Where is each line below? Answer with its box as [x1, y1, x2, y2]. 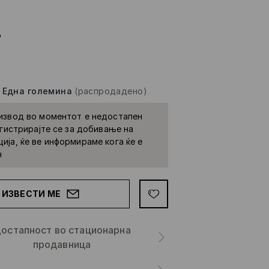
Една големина [2, 85, 73, 96]
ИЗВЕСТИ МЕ [1, 188, 61, 199]
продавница [32, 238, 91, 250]
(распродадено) [74, 85, 147, 96]
